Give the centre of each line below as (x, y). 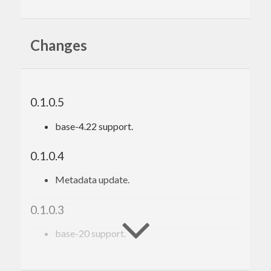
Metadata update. (92, 180)
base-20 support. (90, 233)
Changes (59, 45)
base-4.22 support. (94, 126)
